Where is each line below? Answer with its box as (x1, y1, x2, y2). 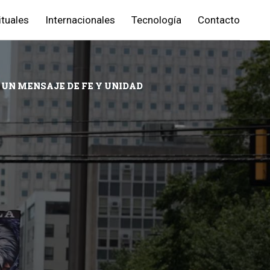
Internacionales (45, 14, 115, 26)
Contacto (198, 14, 240, 26)
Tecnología (131, 14, 181, 26)
